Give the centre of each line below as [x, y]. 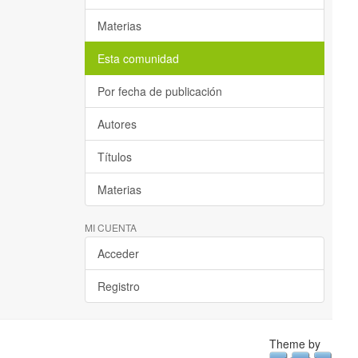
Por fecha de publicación [160, 91]
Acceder [118, 253]
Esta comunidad [138, 58]
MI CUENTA [111, 227]
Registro [119, 286]
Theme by [296, 344]
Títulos [115, 157]
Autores [117, 124]
